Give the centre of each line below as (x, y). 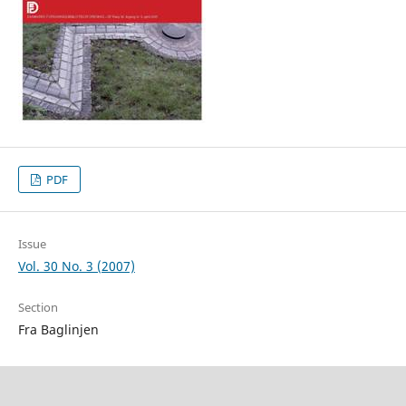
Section (38, 308)
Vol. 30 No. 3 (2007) (76, 266)
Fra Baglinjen (58, 330)
